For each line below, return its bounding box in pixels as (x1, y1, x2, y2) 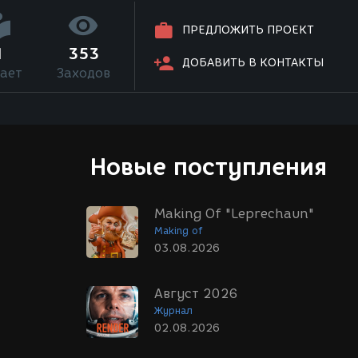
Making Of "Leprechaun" (154, 206, 314, 221)
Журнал (154, 304, 193, 316)
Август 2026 (154, 286, 238, 301)
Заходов (56, 66, 110, 81)
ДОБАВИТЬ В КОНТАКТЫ (182, 56, 324, 70)
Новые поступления (90, 153, 327, 181)
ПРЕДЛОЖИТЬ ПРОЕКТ (182, 23, 315, 38)
